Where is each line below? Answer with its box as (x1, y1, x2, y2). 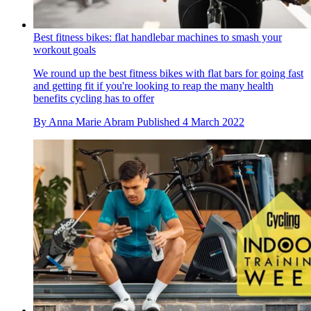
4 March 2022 (183, 115, 244, 128)
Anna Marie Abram (49, 115, 134, 128)
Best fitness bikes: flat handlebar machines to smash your (33, 31, 282, 43)
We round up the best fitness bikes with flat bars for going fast (33, 67, 303, 79)
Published (137, 115, 183, 128)
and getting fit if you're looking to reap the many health (33, 79, 274, 92)
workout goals (33, 43, 96, 56)
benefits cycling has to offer (33, 92, 154, 104)
